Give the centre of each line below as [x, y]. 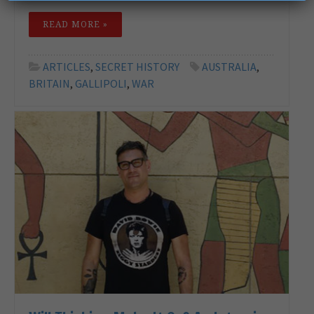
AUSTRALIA [229, 66]
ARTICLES [67, 66]
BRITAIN [49, 83]
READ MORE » [75, 24]
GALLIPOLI [101, 83]
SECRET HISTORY [137, 66]
